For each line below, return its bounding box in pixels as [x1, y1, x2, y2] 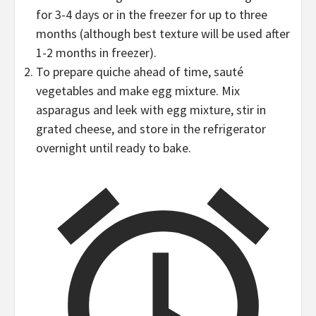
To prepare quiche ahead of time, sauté [36, 63, 243, 80]
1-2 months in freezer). [36, 44, 157, 61]
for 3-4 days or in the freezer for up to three [36, 6, 267, 23]
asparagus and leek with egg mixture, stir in [36, 102, 266, 119]
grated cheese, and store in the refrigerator [36, 121, 266, 138]
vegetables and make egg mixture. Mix [36, 83, 240, 99]
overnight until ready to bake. [36, 140, 191, 157]
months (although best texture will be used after [36, 25, 290, 42]
